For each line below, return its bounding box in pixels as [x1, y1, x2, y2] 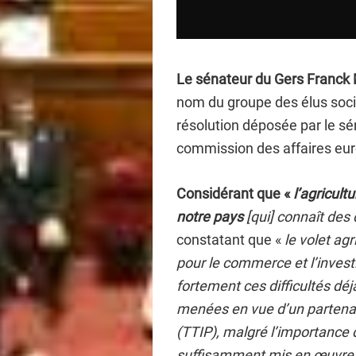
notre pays [176, 208, 243, 225]
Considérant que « [176, 185, 293, 202]
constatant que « [176, 231, 284, 248]
